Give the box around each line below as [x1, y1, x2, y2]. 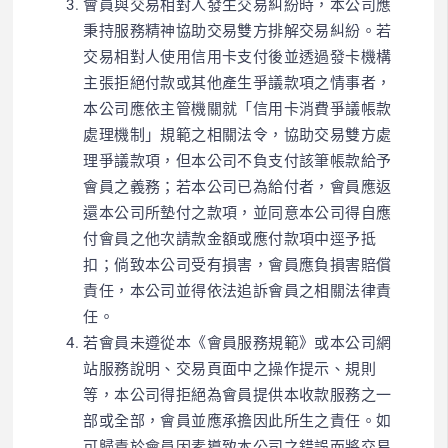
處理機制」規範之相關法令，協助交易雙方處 [83, 125, 392, 144]
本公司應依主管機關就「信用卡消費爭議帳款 [83, 99, 392, 118]
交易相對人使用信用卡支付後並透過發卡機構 [83, 47, 392, 66]
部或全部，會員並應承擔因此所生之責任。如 [83, 411, 392, 430]
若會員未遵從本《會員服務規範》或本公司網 [83, 333, 392, 352]
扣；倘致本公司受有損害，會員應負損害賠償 [83, 255, 392, 274]
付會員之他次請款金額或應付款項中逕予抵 [83, 229, 377, 248]
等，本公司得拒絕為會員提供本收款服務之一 [83, 385, 392, 404]
